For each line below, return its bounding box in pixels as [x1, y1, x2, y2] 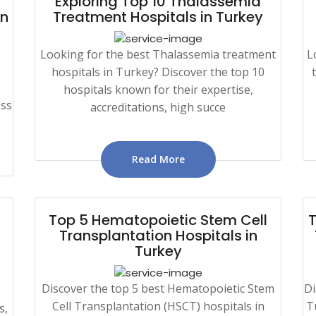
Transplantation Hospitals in [59, 225, 257, 245]
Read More [131, 152, 185, 166]
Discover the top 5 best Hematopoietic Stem [42, 280, 274, 296]
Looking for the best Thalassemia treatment [40, 46, 276, 62]
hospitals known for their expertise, [63, 81, 253, 97]
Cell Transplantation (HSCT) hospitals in [51, 298, 265, 314]
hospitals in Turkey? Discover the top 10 [51, 63, 265, 80]
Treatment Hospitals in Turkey [53, 7, 263, 27]
